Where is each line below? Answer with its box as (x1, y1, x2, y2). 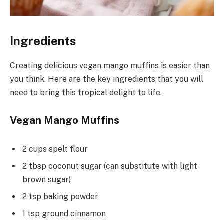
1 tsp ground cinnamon (22, 209, 106, 218)
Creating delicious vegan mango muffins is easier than (10, 60, 210, 70)
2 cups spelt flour (22, 144, 88, 154)
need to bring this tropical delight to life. (10, 87, 162, 97)
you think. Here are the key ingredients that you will (10, 74, 203, 84)
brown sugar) (22, 175, 71, 184)
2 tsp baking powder (22, 192, 98, 201)
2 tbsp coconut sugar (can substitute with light (22, 161, 197, 171)
